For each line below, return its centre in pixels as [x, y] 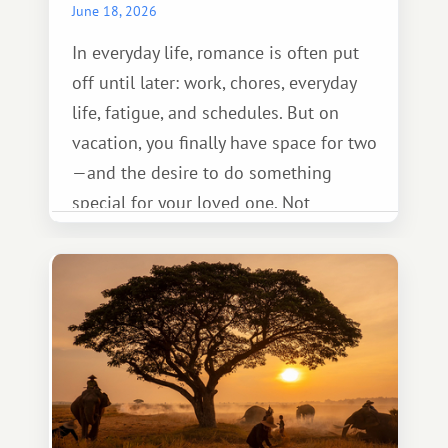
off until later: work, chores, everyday [214, 82]
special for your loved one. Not [191, 202]
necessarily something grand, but [200, 232]
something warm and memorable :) [208, 262]
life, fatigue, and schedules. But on [205, 112]
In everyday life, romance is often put [215, 52]
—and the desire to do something [202, 172]
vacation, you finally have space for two [224, 142]
